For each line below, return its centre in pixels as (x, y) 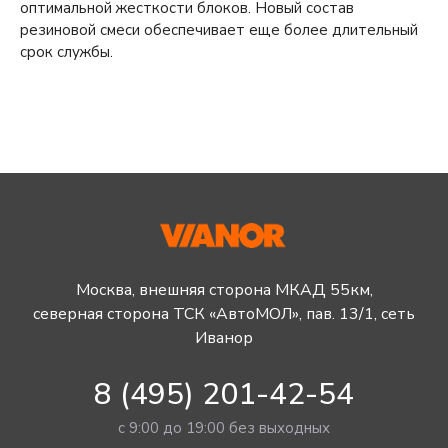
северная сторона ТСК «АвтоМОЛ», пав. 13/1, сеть (224, 313)
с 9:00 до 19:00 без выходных (224, 427)
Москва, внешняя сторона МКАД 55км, (224, 289)
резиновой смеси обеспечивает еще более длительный (219, 29)
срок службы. (66, 51)
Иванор (224, 337)
